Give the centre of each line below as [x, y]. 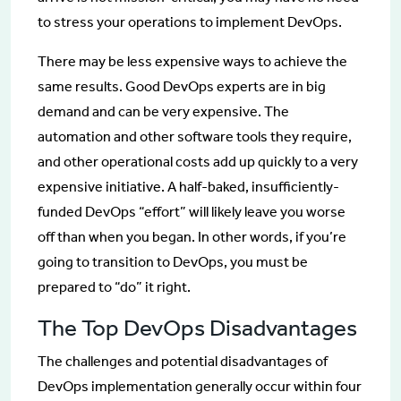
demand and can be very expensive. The [163, 111]
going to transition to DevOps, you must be [173, 261]
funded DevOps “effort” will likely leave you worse [192, 211]
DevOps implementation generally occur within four [200, 386]
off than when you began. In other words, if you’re [192, 236]
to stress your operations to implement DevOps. [190, 21]
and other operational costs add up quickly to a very [198, 161]
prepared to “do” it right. [114, 286]
